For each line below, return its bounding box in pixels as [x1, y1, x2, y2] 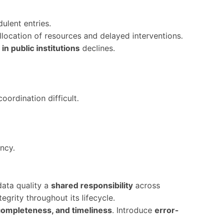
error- [155, 205, 179, 215]
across [133, 180, 160, 190]
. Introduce [112, 205, 155, 215]
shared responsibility [51, 180, 133, 190]
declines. [80, 43, 115, 53]
